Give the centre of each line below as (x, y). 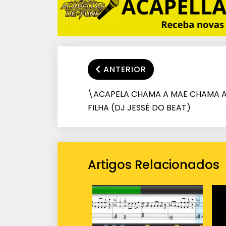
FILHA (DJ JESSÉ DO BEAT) (139, 107)
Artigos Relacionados (154, 164)
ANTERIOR (125, 69)
